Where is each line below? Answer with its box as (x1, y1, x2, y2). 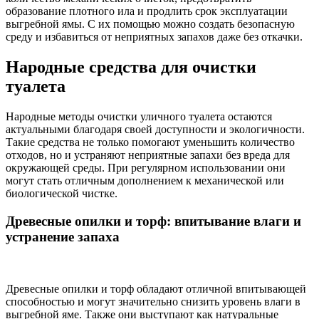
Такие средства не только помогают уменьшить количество (6, 136, 295, 149)
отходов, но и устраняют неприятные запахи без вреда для (6, 149, 290, 162)
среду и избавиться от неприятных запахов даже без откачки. (6, 31, 303, 43)
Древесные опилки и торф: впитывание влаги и (6, 213, 301, 229)
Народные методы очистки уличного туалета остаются (6, 110, 272, 123)
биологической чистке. (6, 187, 117, 200)
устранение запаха (6, 229, 120, 244)
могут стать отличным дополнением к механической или (6, 174, 284, 187)
